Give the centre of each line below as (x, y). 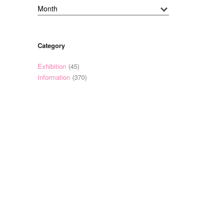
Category (51, 46)
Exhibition (52, 66)
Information (54, 77)
